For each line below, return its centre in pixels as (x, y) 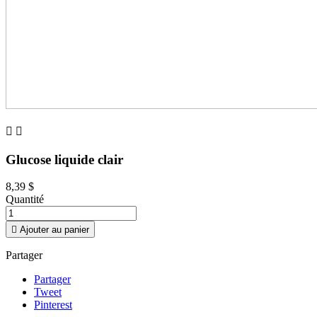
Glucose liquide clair (64, 159)
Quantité (25, 200)
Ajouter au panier (54, 230)
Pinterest (53, 305)
